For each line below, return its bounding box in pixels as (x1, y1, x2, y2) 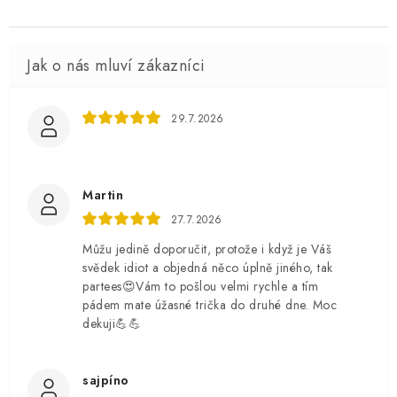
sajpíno (82, 371, 129, 389)
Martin (82, 186, 123, 204)
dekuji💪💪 (82, 315, 141, 332)
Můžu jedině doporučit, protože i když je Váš (82, 240, 331, 258)
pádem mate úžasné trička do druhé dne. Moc (82, 296, 337, 314)
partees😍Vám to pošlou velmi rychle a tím (82, 277, 318, 295)
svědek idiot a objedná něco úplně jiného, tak (82, 259, 333, 276)
